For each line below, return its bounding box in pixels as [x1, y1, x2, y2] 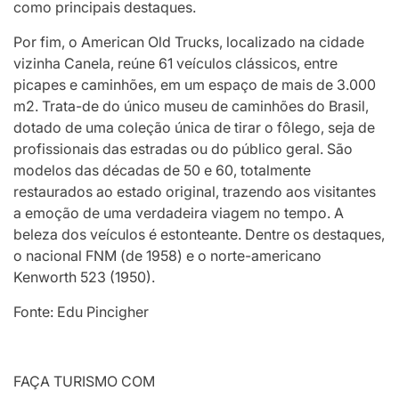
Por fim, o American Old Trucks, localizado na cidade [13, 32, 364, 51]
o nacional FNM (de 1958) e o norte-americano [13, 246, 322, 265]
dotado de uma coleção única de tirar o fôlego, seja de [13, 118, 375, 136]
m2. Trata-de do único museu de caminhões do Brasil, [13, 96, 369, 115]
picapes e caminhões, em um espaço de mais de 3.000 [13, 75, 376, 94]
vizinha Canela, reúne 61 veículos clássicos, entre [13, 53, 338, 72]
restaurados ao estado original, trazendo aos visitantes [13, 182, 376, 200]
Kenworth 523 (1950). [13, 267, 155, 286]
